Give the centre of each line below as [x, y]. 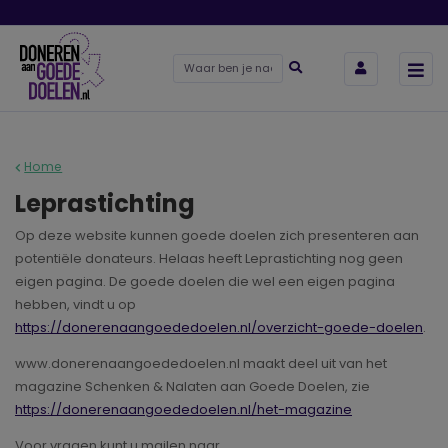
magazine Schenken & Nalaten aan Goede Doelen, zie [192, 387]
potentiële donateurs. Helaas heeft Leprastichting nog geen [209, 259]
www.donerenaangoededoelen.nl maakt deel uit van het [201, 364]
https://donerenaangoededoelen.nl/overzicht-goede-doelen [219, 328]
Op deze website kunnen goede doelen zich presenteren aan [217, 236]
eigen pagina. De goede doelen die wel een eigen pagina [205, 282]
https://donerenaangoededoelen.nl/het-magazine [183, 410]
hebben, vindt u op [75, 305]
